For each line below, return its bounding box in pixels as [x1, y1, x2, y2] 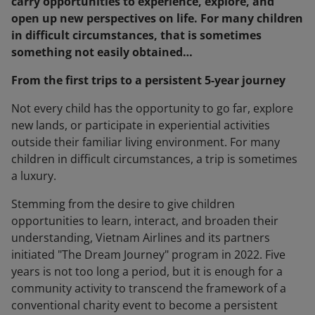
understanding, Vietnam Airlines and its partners [11, 230, 270, 245]
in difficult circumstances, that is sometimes [11, 27, 262, 43]
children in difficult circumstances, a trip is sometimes [11, 151, 297, 167]
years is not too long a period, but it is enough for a [11, 264, 283, 279]
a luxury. [11, 168, 56, 184]
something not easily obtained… [11, 44, 193, 60]
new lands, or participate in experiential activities [11, 117, 270, 133]
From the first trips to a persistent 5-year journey [11, 72, 285, 88]
